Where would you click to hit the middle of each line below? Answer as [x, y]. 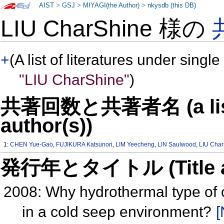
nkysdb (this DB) [172, 5]
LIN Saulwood [177, 145]
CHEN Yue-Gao [32, 145]
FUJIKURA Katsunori [84, 145]
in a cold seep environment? [118, 211]
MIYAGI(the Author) [111, 5]
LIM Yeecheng [135, 145]
